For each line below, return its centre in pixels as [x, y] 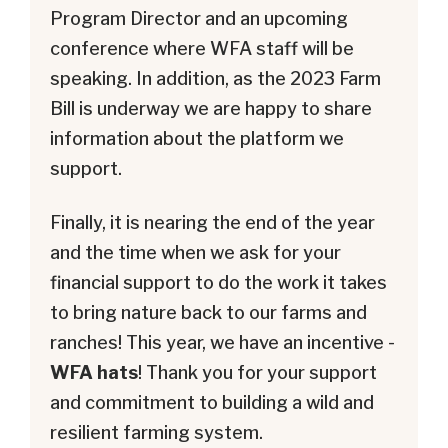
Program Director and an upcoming [199, 18]
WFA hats [94, 372]
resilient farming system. [156, 432]
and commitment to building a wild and [212, 402]
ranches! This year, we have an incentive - [222, 342]
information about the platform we [197, 138]
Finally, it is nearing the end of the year [212, 222]
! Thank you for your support [257, 372]
